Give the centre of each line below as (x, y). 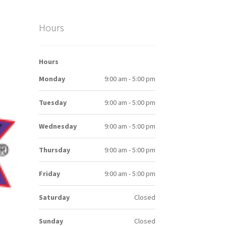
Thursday (54, 150)
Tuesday (52, 103)
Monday (52, 79)
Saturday (54, 197)
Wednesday (58, 126)
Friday (49, 174)
